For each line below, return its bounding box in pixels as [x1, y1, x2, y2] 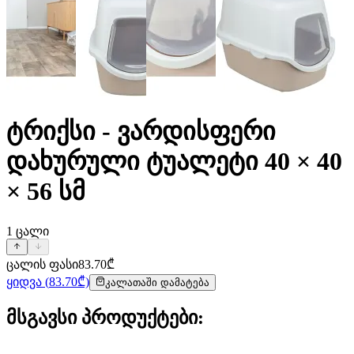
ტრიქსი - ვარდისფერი [6, 117, 276, 146]
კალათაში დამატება [105, 276, 209, 288]
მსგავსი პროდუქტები [6, 307, 198, 328]
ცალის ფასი [6, 257, 78, 271]
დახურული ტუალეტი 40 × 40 [6, 147, 342, 176]
